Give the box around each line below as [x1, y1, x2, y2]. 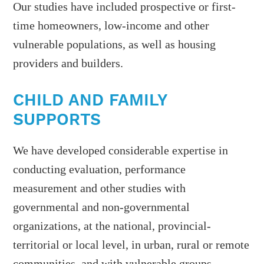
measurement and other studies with [13, 181, 186, 195]
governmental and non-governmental [13, 200, 190, 214]
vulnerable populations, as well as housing [13, 38, 216, 51]
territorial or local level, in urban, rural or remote [13, 238, 250, 252]
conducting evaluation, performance [13, 163, 186, 176]
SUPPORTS [13, 110, 101, 130]
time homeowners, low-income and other [13, 19, 210, 32]
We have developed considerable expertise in [13, 144, 229, 157]
